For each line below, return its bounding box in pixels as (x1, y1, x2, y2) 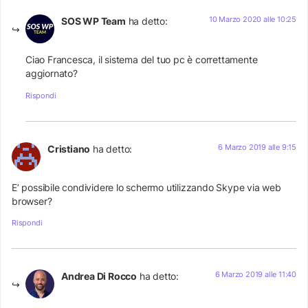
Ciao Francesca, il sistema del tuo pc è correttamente (25, 54, 258, 66)
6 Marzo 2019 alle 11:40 (214, 269, 296, 280)
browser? (12, 195, 52, 207)
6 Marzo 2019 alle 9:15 (218, 142, 296, 152)
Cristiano (47, 142, 91, 155)
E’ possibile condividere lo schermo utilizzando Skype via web (12, 181, 281, 193)
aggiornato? (25, 67, 78, 80)
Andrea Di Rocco (61, 270, 137, 283)
